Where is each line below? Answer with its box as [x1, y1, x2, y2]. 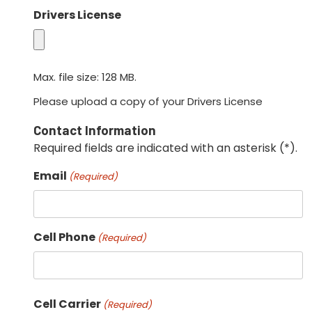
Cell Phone [33, 229, 95, 246]
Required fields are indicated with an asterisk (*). [33, 140, 297, 157]
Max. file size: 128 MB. [33, 70, 136, 85]
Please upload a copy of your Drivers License [33, 94, 263, 109]
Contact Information [33, 122, 156, 139]
